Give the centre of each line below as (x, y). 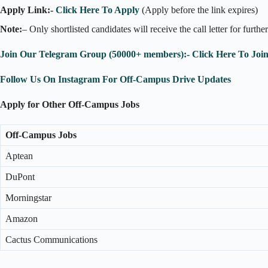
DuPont (20, 177)
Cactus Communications (51, 240)
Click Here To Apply (98, 10)
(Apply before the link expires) (199, 10)
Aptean (19, 156)
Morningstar (28, 198)
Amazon (22, 219)
